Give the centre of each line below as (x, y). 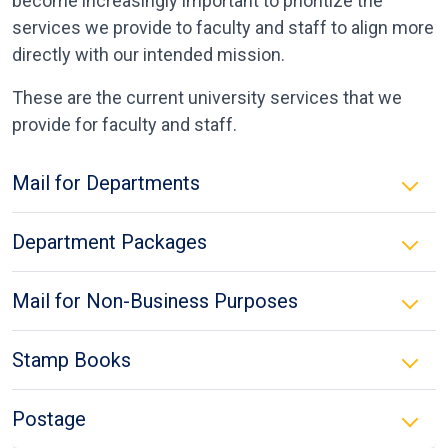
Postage (49, 419)
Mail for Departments (106, 183)
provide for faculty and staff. (124, 124)
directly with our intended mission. (148, 54)
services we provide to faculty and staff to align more (223, 27)
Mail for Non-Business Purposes (155, 301)
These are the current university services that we (207, 97)
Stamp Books (71, 360)
